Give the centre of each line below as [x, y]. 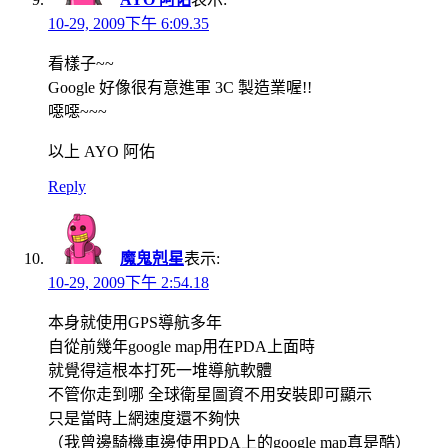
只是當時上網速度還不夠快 [144, 418]
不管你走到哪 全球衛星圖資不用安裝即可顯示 [210, 394]
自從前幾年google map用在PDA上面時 [181, 346]
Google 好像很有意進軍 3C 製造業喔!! [180, 87]
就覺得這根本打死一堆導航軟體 [160, 370]
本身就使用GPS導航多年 [135, 322]
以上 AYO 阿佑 [101, 151]
